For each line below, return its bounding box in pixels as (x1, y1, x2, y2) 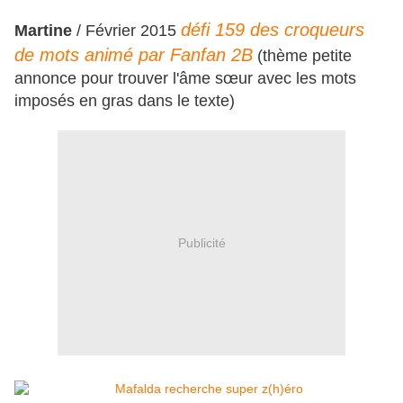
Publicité (177, 235, 226, 250)
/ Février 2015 (76, 22, 181, 40)
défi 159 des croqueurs (181, 20, 364, 40)
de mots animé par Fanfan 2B (14, 45, 253, 66)
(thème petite (253, 47, 352, 66)
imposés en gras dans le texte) (14, 92, 235, 111)
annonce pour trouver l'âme (14, 69, 215, 88)
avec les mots (253, 69, 356, 88)
